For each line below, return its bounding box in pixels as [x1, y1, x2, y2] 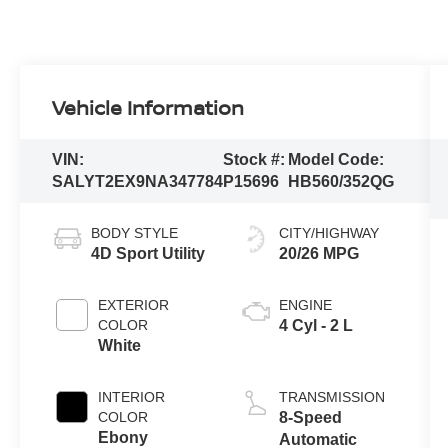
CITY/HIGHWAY [278, 224, 379, 241]
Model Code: [287, 150, 384, 168]
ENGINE [278, 296, 332, 313]
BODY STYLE [91, 224, 179, 241]
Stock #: [223, 150, 286, 168]
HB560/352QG [287, 172, 394, 190]
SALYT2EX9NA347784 [52, 172, 224, 190]
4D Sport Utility [91, 244, 206, 262]
